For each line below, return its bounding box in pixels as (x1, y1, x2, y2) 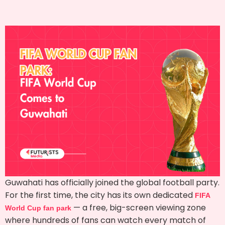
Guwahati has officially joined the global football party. (5, 176, 219, 188)
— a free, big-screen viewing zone (73, 201, 206, 213)
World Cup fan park (5, 203, 71, 212)
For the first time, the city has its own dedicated (5, 189, 195, 201)
